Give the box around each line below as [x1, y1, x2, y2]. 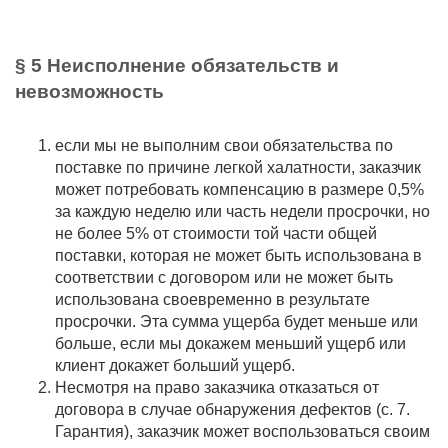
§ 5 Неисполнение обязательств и [15, 55, 339, 76]
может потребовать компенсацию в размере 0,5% [55, 181, 424, 198]
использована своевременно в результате [55, 291, 370, 308]
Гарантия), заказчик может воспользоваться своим [55, 423, 430, 440]
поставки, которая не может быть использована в [55, 247, 422, 264]
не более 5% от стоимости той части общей [55, 225, 377, 242]
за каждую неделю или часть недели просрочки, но [55, 203, 430, 220]
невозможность [15, 81, 164, 102]
